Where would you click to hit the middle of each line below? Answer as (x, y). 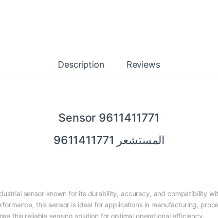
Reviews (143, 65)
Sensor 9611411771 (109, 118)
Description (81, 65)
